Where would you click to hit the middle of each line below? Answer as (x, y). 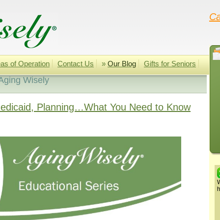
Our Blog (122, 64)
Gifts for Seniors (170, 64)
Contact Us (76, 64)
